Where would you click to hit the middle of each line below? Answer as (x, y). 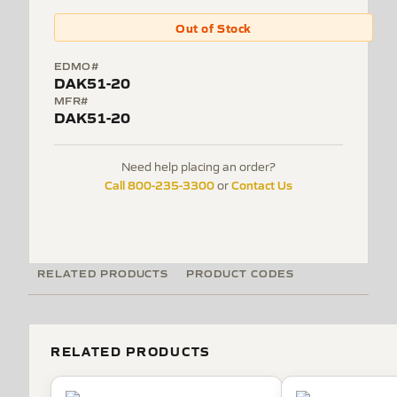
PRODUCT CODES (240, 272)
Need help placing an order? (198, 166)
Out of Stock (214, 27)
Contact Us (262, 184)
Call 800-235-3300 (160, 184)
